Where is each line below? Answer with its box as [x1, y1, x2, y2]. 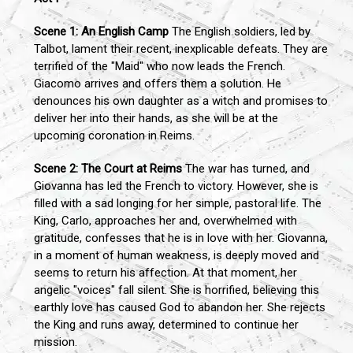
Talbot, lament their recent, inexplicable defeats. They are [34, 41, 328, 56]
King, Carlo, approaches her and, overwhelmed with [34, 213, 297, 228]
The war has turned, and [182, 161, 310, 176]
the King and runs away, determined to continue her [34, 317, 299, 332]
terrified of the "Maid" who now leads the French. [34, 58, 285, 73]
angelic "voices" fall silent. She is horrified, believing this [34, 282, 319, 297]
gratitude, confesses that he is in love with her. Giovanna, [34, 230, 328, 245]
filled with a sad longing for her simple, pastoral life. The [34, 195, 321, 210]
